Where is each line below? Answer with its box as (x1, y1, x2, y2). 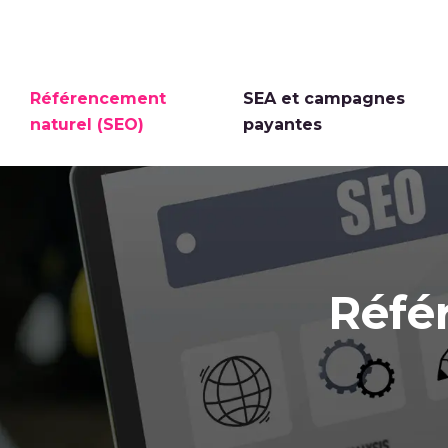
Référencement (30, 89, 166, 109)
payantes (243, 115, 323, 135)
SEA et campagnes (243, 89, 406, 109)
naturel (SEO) (30, 115, 144, 135)
